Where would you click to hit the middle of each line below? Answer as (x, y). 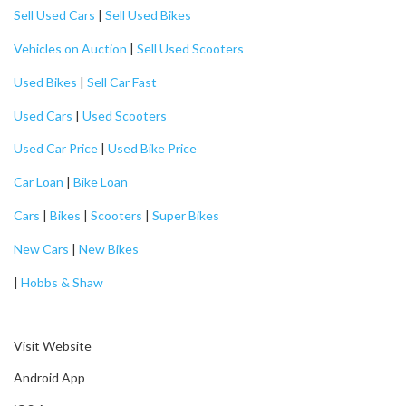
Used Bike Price (152, 149)
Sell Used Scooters (190, 48)
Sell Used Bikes (148, 15)
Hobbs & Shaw (62, 282)
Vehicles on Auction (70, 48)
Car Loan (39, 182)
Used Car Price (56, 149)
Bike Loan (101, 182)
